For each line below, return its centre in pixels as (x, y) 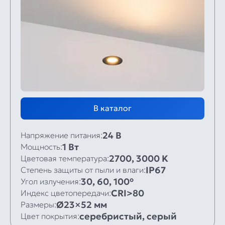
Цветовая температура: (65, 158)
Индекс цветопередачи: (66, 193)
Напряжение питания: (62, 135)
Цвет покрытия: (50, 216)
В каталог (113, 108)
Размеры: (38, 205)
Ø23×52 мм (82, 204)
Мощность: (41, 147)
